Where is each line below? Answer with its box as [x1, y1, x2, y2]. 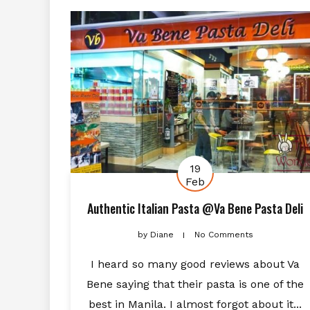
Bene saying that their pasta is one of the [86, 277, 304, 291]
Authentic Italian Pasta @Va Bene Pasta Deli [87, 199, 303, 217]
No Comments [194, 229, 253, 239]
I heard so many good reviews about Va [91, 257, 300, 271]
